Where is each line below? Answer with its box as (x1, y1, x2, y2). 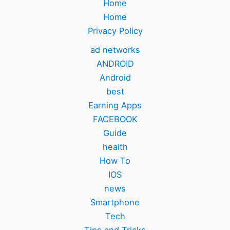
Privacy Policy (87, 25, 143, 36)
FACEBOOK (92, 113, 138, 124)
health (102, 141, 128, 152)
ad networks (90, 44, 140, 55)
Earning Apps (88, 100, 142, 110)
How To (100, 155, 130, 166)
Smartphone (90, 197, 140, 207)
